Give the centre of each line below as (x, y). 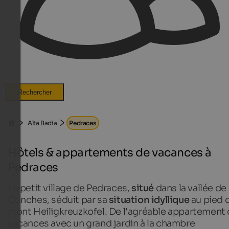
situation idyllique (148, 200)
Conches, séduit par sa (58, 200)
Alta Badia (42, 123)
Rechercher (35, 92)
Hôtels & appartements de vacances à (110, 152)
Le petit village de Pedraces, (69, 188)
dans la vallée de (190, 188)
